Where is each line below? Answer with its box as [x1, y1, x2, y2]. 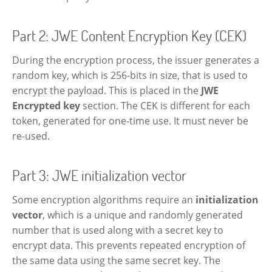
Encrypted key [12, 98, 80, 112]
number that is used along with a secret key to [12, 223, 223, 237]
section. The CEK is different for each [80, 98, 250, 112]
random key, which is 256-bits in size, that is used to [12, 68, 248, 82]
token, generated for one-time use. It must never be [12, 114, 248, 127]
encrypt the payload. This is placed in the [12, 83, 201, 97]
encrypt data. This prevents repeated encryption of [12, 238, 245, 252]
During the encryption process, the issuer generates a [12, 53, 259, 67]
